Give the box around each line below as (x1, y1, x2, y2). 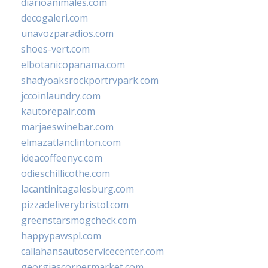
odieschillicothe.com (21, 167, 110, 181)
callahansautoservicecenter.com (21, 245, 164, 258)
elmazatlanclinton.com (21, 136, 121, 150)
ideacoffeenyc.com (21, 151, 102, 165)
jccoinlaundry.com (21, 89, 100, 103)
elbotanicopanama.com (21, 58, 125, 72)
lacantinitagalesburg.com (21, 182, 134, 196)
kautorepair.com (21, 105, 95, 118)
